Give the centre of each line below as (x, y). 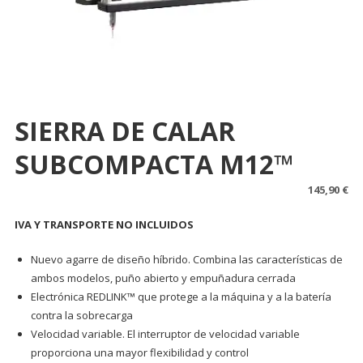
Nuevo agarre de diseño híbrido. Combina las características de (186, 259)
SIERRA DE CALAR (124, 130)
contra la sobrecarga (81, 315)
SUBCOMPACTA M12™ (154, 164)
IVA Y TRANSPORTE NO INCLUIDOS (104, 224)
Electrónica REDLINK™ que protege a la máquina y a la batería (181, 296)
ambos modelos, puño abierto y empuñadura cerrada (163, 278)
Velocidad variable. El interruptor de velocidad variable (165, 333)
